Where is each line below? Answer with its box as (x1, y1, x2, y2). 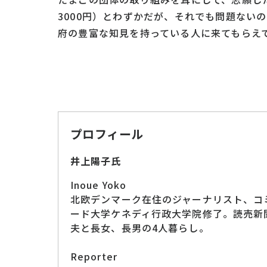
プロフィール (70, 125, 144, 142)
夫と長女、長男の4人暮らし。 (70, 221, 209, 235)
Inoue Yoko (70, 178, 127, 192)
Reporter (70, 249, 117, 263)
